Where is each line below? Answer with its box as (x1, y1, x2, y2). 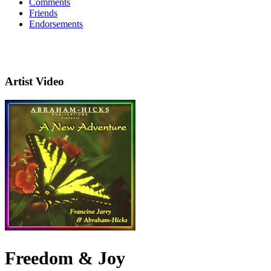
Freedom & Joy (5, 247, 125, 268)
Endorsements (29, 19, 83, 30)
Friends (29, 8, 57, 19)
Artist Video (5, 75, 64, 88)
